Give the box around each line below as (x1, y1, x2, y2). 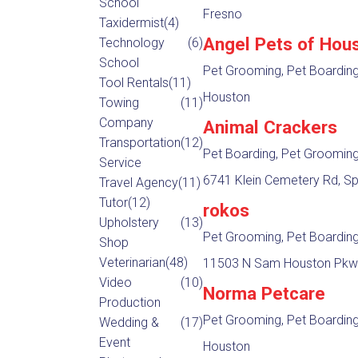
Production (98, 294, 161, 310)
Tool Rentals (98, 74, 169, 90)
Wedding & (98, 314, 159, 330)
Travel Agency (98, 174, 178, 190)
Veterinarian (98, 254, 165, 270)
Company (98, 114, 153, 130)
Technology (98, 34, 165, 50)
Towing (98, 94, 139, 110)
